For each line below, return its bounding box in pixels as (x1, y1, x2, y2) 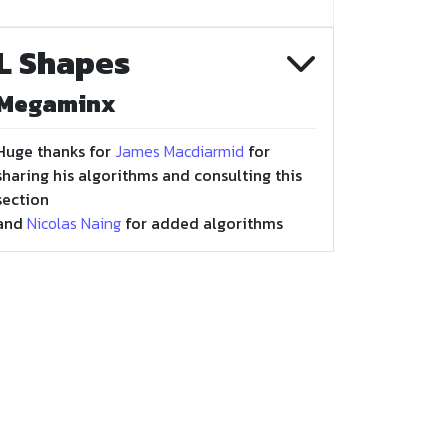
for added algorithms (121, 211, 283, 235)
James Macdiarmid (115, 139, 244, 163)
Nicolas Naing (27, 211, 121, 235)
